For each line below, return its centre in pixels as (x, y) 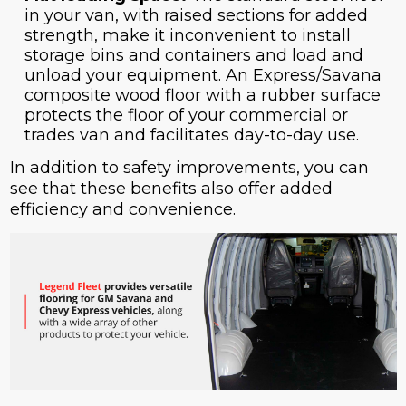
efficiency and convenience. (122, 210)
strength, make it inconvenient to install (187, 36)
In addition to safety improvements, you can (189, 168)
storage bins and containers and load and (193, 56)
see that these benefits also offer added (171, 189)
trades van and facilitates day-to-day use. (191, 135)
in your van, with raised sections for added (196, 16)
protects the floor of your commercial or (186, 116)
